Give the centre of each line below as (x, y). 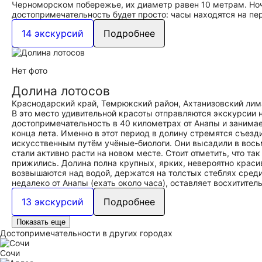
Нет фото (30, 70)
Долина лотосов (61, 91)
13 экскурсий (53, 202)
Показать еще (41, 222)
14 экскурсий (53, 33)
